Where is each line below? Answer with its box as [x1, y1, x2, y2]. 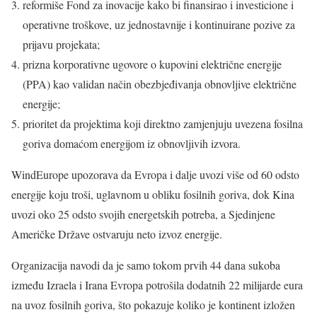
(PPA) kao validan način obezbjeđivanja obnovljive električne [23, 76, 296, 92]
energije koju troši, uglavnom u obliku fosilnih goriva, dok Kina [11, 187, 294, 202]
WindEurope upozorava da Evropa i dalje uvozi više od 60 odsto [11, 167, 299, 183]
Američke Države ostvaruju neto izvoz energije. [11, 226, 222, 242]
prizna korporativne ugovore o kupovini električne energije [23, 57, 282, 72]
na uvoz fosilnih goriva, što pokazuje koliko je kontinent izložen [11, 297, 295, 313]
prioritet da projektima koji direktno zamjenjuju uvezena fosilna [23, 116, 303, 132]
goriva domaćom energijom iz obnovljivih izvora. [23, 136, 241, 151]
